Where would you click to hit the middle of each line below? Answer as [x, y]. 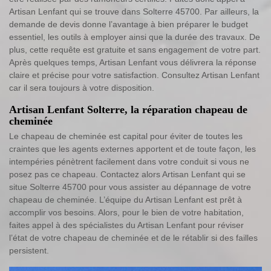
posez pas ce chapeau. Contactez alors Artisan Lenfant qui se [127, 174]
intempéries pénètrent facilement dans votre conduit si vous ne [129, 161]
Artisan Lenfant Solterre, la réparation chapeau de [128, 109]
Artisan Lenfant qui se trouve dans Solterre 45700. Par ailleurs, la [134, 11]
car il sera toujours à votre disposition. [82, 87]
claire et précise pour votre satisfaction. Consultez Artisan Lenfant [134, 75]
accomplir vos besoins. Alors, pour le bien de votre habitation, [126, 212]
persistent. [29, 250]
